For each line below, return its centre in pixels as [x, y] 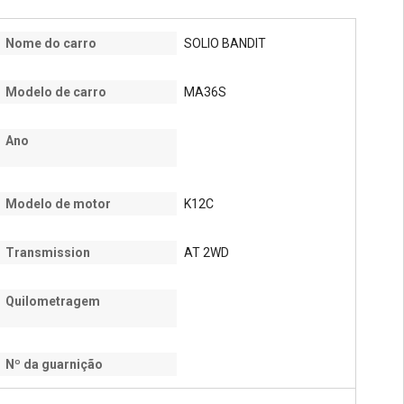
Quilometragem [53, 301]
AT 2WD [207, 252]
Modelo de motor [58, 204]
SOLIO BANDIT [225, 43]
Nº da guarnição [54, 364]
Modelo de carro [56, 92]
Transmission [48, 252]
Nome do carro [51, 43]
